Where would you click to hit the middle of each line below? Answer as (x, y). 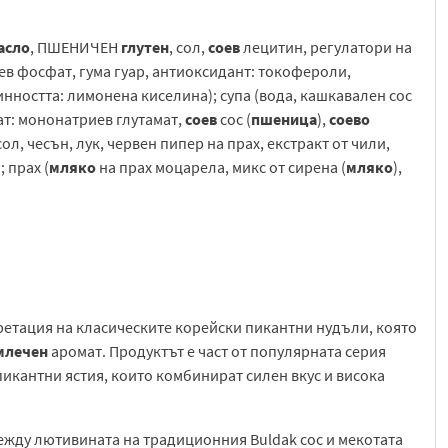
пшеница (284, 119)
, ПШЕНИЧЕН (75, 47)
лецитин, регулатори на (326, 47)
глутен (145, 47)
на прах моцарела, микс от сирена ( (221, 167)
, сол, (188, 47)
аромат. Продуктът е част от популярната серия (217, 351)
